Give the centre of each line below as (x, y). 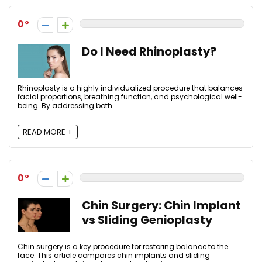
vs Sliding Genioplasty (147, 220)
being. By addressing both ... (68, 105)
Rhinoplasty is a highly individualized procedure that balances (130, 88)
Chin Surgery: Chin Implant (161, 205)
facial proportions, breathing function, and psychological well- (130, 96)
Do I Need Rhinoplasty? (149, 51)
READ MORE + (48, 132)
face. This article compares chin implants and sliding (114, 255)
